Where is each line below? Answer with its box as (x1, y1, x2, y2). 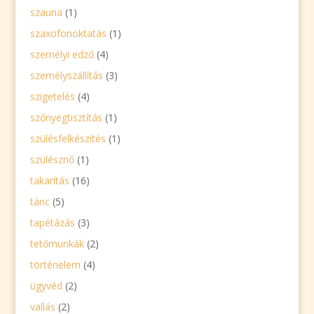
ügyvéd (29, 279, 62, 292)
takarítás (29, 174, 69, 187)
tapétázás (29, 216, 75, 229)
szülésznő (29, 153, 74, 166)
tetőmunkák (29, 237, 84, 250)
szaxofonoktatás (29, 27, 107, 40)
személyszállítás (29, 69, 103, 82)
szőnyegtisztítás (29, 111, 102, 124)
